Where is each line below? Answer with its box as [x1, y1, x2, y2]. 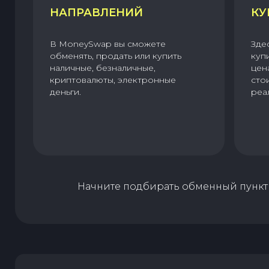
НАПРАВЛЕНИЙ [50, 6, 143, 20]
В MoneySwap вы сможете [50, 38, 166, 50]
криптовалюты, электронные [50, 74, 176, 86]
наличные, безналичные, [50, 62, 156, 74]
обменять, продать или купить [50, 50, 181, 62]
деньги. [50, 86, 81, 98]
